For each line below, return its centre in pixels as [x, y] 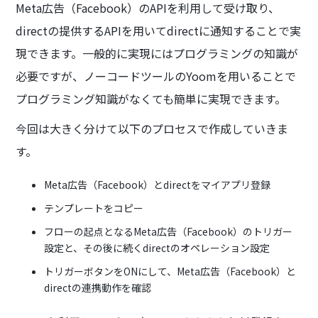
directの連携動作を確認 [98, 287]
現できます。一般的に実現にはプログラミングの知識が [157, 53]
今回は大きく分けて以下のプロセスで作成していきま [152, 128]
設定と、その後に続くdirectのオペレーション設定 [157, 247]
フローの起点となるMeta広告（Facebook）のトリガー [169, 231]
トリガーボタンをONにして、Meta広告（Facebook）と [170, 271]
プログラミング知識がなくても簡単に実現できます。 [151, 98]
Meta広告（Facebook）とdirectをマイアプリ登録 [158, 184]
